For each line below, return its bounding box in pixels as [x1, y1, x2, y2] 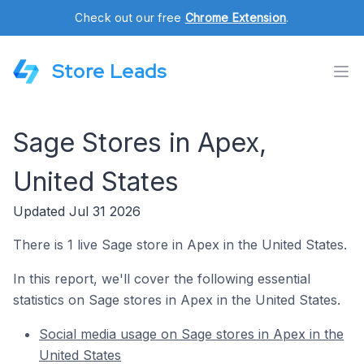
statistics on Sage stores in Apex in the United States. [13, 292, 340, 308]
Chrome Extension [184, 11, 287, 24]
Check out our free [75, 11, 185, 24]
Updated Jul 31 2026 [13, 203, 141, 219]
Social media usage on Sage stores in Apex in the [39, 326, 344, 342]
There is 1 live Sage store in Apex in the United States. [13, 236, 347, 253]
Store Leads [52, 58, 167, 84]
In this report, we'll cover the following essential [13, 271, 310, 287]
